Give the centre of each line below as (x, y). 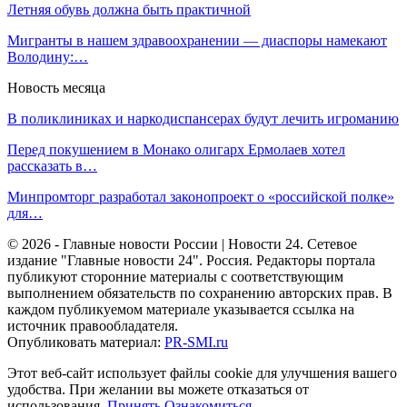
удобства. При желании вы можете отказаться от (158, 389)
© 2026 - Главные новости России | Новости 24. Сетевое (182, 243)
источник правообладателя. (93, 325)
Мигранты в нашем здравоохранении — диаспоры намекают (197, 40)
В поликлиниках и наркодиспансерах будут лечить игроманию (203, 118)
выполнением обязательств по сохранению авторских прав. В (200, 293)
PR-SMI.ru (196, 342)
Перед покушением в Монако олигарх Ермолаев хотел (176, 149)
